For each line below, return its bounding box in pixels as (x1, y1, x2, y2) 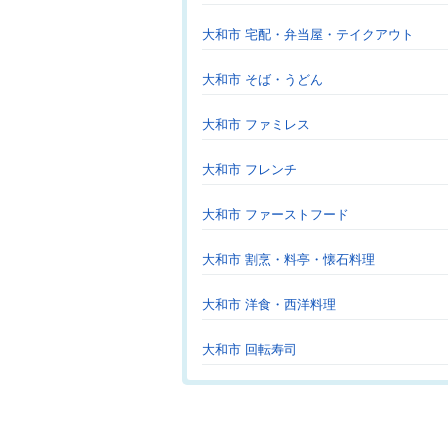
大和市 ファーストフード (202, 207, 349, 222)
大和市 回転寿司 (202, 342, 297, 357)
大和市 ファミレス (202, 117, 310, 132)
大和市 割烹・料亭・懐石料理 (202, 252, 375, 267)
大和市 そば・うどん (202, 72, 323, 87)
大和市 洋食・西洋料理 (202, 297, 336, 312)
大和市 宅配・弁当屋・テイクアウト (202, 27, 414, 42)
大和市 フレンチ (202, 162, 297, 177)
